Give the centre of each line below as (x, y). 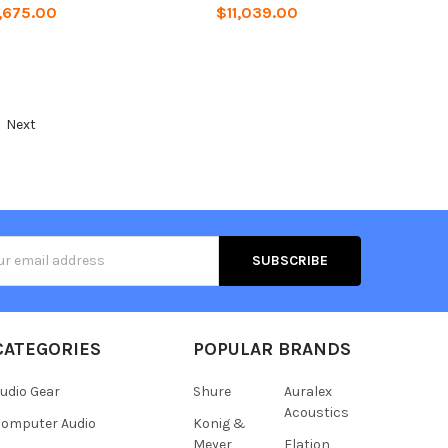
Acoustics (316, 412)
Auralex (307, 391)
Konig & (219, 423)
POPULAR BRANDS (271, 348)
